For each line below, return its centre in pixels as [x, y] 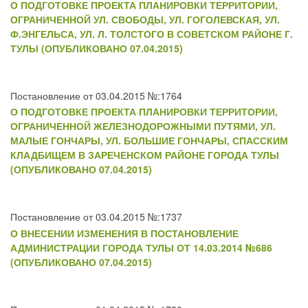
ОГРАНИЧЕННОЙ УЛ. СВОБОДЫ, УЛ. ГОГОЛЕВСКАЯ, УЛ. [145, 19]
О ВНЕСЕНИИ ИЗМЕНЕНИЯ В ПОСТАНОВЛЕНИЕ [124, 233]
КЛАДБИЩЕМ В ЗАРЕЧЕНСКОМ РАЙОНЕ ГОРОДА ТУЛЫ [145, 155]
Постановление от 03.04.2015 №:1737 [96, 217]
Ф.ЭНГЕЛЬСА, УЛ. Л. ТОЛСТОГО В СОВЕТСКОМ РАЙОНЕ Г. [152, 33]
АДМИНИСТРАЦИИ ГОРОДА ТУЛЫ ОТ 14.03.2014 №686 [141, 247]
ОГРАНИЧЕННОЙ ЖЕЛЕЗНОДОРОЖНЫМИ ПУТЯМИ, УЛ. [143, 126]
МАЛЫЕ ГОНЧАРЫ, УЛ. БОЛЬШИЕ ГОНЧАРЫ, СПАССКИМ [149, 141]
